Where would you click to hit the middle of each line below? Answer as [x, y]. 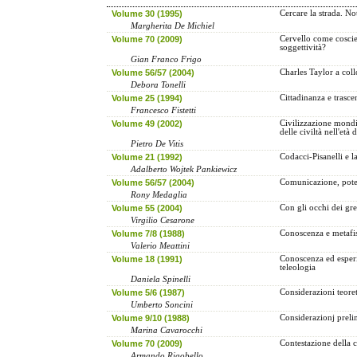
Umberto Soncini [162, 304]
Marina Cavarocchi [167, 330]
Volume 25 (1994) [147, 98]
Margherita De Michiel [173, 25]
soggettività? [302, 47]
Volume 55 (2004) [147, 208]
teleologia [297, 267]
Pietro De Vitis [157, 143]
